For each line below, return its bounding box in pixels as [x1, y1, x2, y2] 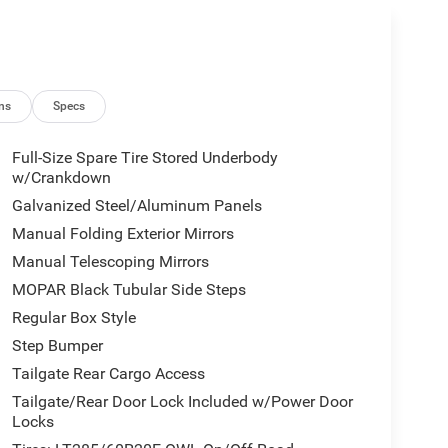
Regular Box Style [11, 307, 136, 327]
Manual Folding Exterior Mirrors [11, 223, 234, 243]
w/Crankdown [11, 167, 111, 187]
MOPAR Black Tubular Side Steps [11, 279, 246, 299]
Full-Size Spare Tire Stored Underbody [11, 147, 278, 167]
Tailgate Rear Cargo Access [11, 363, 205, 383]
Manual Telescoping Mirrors [11, 251, 209, 271]
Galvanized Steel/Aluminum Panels [11, 195, 262, 215]
